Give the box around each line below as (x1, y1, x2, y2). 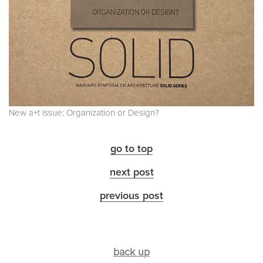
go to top (110, 144, 153, 155)
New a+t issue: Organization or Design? (9, 109, 159, 118)
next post (109, 167, 154, 178)
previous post (100, 191, 163, 202)
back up (113, 247, 150, 258)
